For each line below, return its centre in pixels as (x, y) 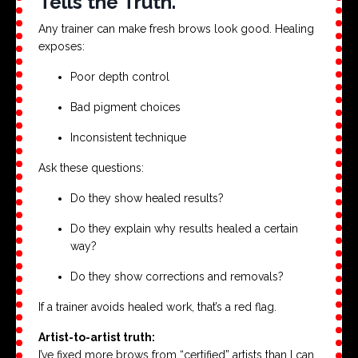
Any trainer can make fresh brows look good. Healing (176, 28)
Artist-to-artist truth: (97, 337)
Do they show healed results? (147, 198)
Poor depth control (120, 76)
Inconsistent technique (128, 137)
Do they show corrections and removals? (177, 276)
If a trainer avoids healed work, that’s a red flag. (157, 306)
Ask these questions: (91, 167)
